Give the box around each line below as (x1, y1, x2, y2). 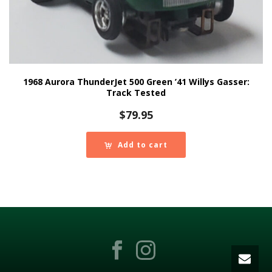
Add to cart (118, 139, 168, 150)
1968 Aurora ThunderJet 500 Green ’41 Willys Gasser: (22, 75, 250, 87)
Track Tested (106, 86, 166, 98)
